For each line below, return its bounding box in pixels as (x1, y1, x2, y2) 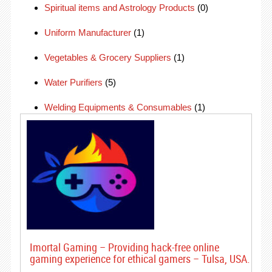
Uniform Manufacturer (44, 27, 131, 38)
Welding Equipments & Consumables (44, 102, 192, 112)
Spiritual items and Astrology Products (44, 2, 195, 13)
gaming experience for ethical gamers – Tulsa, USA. (29, 251, 250, 266)
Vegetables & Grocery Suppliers (44, 52, 171, 63)
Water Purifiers (44, 77, 103, 87)
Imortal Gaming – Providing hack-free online (29, 240, 219, 254)
